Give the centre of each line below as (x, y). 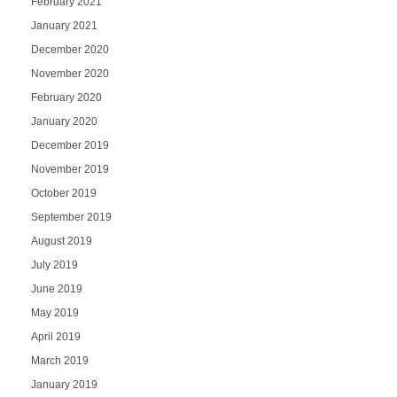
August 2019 (61, 241)
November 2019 (70, 170)
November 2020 (70, 74)
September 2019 (71, 218)
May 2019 (54, 313)
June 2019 (56, 289)
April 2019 (55, 337)
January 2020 (64, 122)
